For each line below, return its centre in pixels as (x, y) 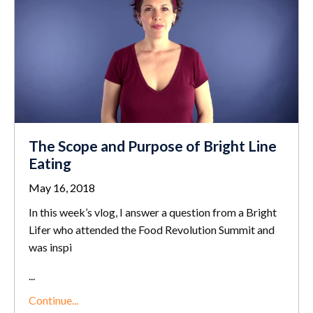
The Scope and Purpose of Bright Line (153, 146)
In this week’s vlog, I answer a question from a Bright (153, 212)
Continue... (53, 300)
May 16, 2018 (62, 188)
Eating (50, 163)
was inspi (50, 247)
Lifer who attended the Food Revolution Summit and (152, 230)
